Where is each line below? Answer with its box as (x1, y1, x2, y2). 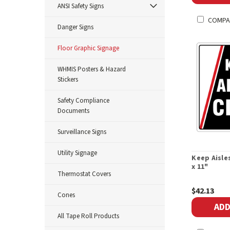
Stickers (57, 75, 78, 84)
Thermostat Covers (57, 169, 111, 179)
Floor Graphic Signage (57, 44, 119, 53)
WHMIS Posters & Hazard (57, 65, 126, 74)
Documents (57, 106, 89, 116)
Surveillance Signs (57, 127, 106, 137)
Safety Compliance (57, 96, 109, 105)
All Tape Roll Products (57, 212, 119, 221)
